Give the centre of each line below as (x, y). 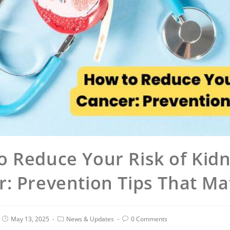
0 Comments (149, 219)
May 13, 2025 (30, 219)
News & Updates (90, 219)
